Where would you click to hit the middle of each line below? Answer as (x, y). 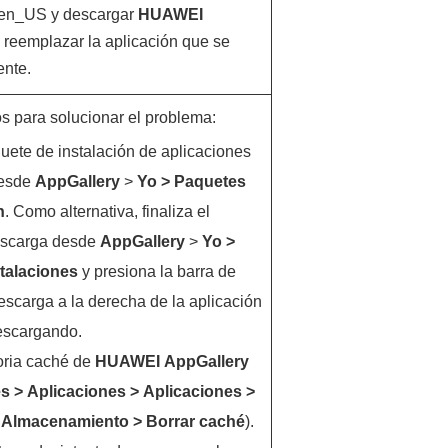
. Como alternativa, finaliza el (107, 211)
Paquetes (209, 181)
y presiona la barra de (156, 271)
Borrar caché (195, 421)
